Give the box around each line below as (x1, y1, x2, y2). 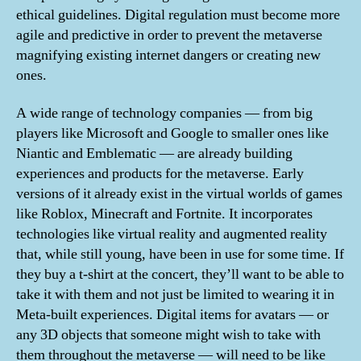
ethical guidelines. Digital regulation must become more (16, 5, 340, 24)
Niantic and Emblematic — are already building (16, 144, 293, 164)
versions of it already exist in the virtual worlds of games (16, 185, 342, 204)
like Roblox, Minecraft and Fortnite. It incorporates (16, 205, 313, 224)
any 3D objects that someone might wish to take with (16, 326, 321, 345)
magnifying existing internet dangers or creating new (16, 45, 321, 64)
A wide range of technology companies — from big (16, 104, 313, 123)
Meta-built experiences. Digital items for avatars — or (16, 305, 329, 325)
